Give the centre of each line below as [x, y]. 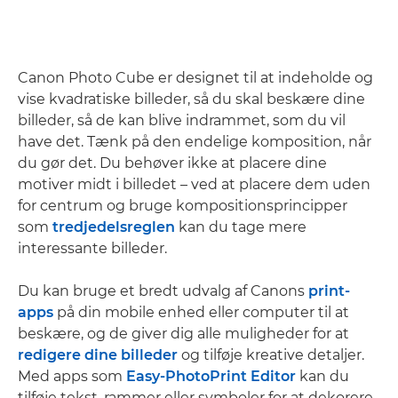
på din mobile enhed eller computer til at [201, 312]
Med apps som [72, 376]
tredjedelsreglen [114, 227]
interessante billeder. [92, 248]
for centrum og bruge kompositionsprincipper [183, 206]
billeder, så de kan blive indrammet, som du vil [182, 120]
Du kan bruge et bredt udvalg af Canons [163, 291]
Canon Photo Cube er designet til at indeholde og [195, 78]
